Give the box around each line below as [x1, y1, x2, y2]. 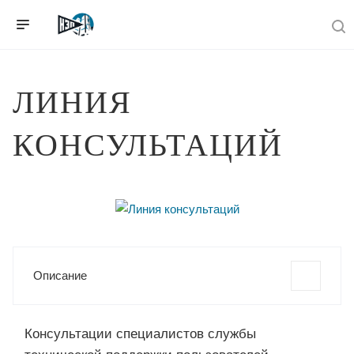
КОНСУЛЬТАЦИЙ [13, 127, 283, 163]
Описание [33, 269, 87, 282]
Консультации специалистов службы [24, 326, 256, 341]
